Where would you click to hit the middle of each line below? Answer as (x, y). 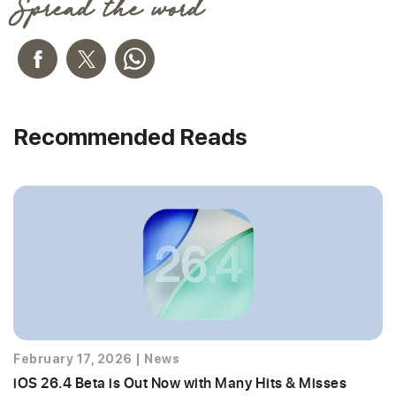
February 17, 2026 (73, 359)
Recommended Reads (130, 137)
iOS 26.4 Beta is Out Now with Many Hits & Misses (180, 382)
